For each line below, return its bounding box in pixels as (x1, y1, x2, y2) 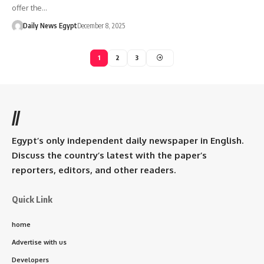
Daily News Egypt (22, 21, 77, 30)
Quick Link (12, 193, 52, 204)
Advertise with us (12, 237, 67, 246)
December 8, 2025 (77, 21, 125, 30)
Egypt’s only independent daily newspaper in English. (12, 134, 243, 146)
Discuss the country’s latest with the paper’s (12, 149, 207, 161)
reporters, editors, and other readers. (12, 164, 176, 176)
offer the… (12, 2, 47, 12)
